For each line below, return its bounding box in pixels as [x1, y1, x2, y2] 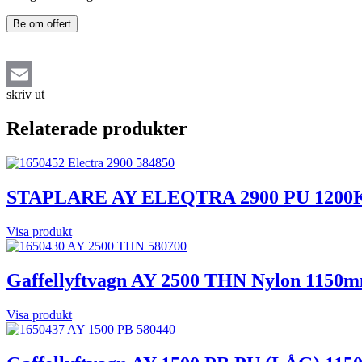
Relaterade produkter [6, 118, 187, 140]
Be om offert [13, 18, 71, 31]
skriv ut [6, 87, 44, 102]
